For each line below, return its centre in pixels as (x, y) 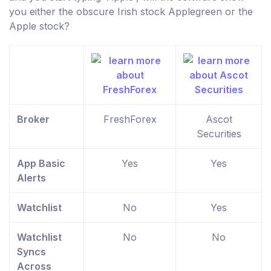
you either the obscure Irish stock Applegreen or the (131, 12)
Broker (33, 119)
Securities (219, 134)
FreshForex (130, 119)
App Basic (41, 164)
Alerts (31, 178)
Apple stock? (39, 26)
